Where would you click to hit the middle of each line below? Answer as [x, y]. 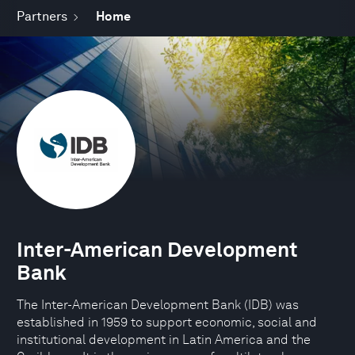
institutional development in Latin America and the [164, 340]
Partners [42, 16]
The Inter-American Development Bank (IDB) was [158, 305]
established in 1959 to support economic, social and [167, 322]
